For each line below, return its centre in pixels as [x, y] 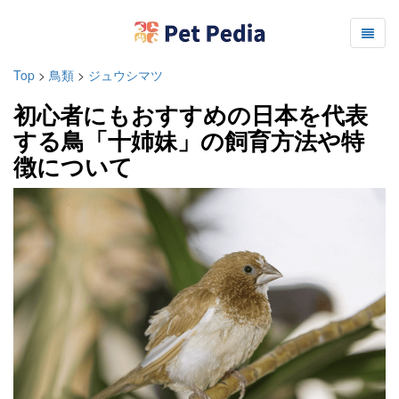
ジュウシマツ [126, 75]
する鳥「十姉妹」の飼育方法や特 [189, 140]
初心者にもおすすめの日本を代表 [191, 114]
